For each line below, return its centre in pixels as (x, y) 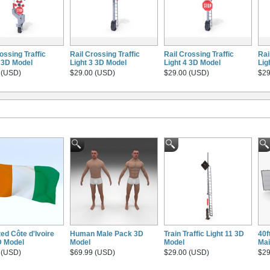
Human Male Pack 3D (107, 234)
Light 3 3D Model (98, 62)
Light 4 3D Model (192, 62)
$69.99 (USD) (93, 253)
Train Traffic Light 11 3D (204, 234)
